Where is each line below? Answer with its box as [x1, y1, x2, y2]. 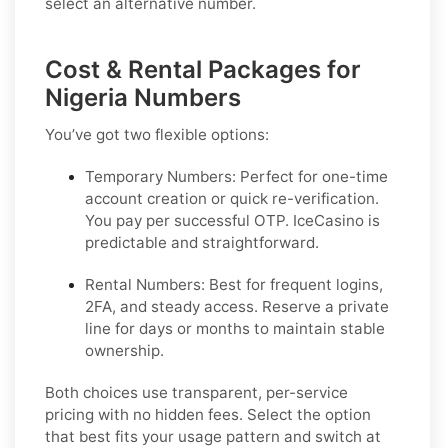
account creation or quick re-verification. [85, 188, 379, 208]
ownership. [85, 340, 164, 360]
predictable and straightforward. [85, 232, 319, 252]
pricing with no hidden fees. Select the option [45, 404, 371, 424]
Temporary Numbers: [85, 166, 236, 186]
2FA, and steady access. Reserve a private [85, 296, 389, 316]
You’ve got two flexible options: [45, 124, 269, 144]
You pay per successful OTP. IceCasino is [85, 210, 380, 230]
